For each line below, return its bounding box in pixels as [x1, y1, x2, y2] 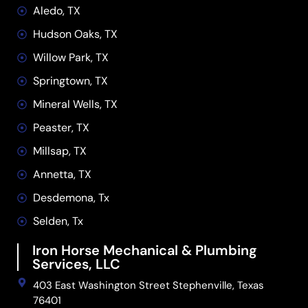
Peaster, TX [32, 120, 89, 135]
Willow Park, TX [32, 50, 109, 65]
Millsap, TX [32, 144, 87, 159]
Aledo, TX [32, 3, 80, 19]
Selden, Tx [32, 214, 83, 229]
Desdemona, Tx [32, 190, 109, 206]
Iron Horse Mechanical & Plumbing [32, 241, 257, 260]
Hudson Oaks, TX [32, 27, 118, 42]
